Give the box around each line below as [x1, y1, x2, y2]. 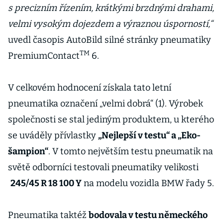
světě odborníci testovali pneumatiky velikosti [8, 162, 199, 173]
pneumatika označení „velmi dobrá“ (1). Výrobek [8, 98, 203, 109]
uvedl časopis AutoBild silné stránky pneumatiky [8, 34, 211, 45]
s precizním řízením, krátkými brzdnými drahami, [8, 2, 214, 13]
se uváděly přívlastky [8, 130, 98, 141]
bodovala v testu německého [89, 210, 208, 221]
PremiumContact [8, 50, 80, 61]
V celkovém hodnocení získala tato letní [8, 82, 171, 93]
